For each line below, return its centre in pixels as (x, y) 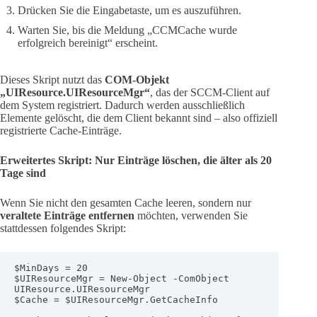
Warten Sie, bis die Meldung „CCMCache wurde (127, 30)
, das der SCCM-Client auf (210, 92)
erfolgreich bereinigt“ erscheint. (88, 42)
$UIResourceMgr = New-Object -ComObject (122, 278)
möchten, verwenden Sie (191, 215)
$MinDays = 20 (51, 267)
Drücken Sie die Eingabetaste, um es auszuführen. (129, 10)
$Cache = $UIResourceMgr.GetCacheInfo (116, 299)
